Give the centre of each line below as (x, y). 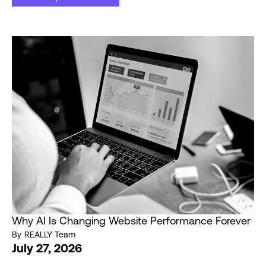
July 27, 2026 (47, 248)
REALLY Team (50, 235)
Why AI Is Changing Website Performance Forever (131, 221)
